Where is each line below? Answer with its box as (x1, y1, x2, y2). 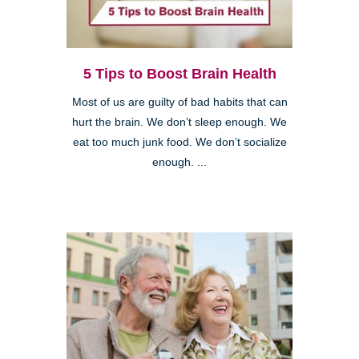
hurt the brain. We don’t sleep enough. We (72, 116, 287, 129)
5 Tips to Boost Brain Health (83, 66, 276, 83)
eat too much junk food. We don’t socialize (72, 136, 287, 149)
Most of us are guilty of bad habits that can (71, 96, 288, 109)
